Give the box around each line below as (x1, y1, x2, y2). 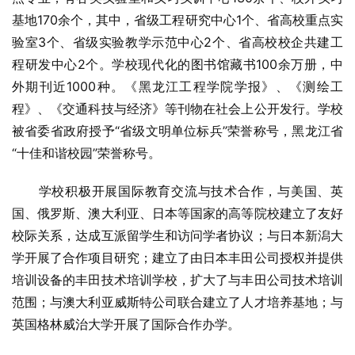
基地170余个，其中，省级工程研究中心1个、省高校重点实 (12, 12, 343, 28)
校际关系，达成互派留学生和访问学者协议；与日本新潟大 (12, 227, 343, 243)
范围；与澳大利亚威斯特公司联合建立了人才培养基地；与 (12, 294, 343, 310)
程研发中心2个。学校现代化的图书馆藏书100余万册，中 (12, 56, 343, 72)
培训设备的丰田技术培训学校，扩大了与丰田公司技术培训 (12, 272, 343, 288)
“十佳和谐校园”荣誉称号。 (12, 145, 165, 161)
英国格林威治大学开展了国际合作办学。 (12, 316, 240, 332)
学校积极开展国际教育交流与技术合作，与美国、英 (12, 183, 343, 199)
